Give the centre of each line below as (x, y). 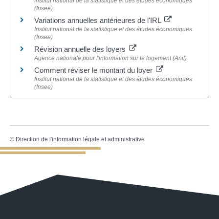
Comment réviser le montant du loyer (94, 70)
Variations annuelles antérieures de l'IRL (99, 21)
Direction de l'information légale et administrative (80, 140)
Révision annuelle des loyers (81, 49)
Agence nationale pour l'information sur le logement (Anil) (110, 58)
